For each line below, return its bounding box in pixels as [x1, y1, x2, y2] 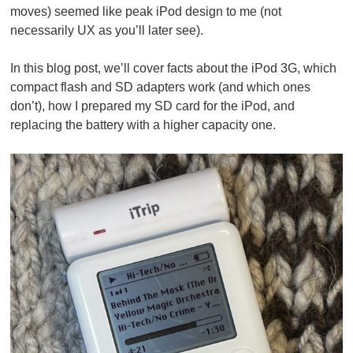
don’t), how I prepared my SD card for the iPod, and [10, 98, 295, 113]
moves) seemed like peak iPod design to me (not [10, 4, 282, 18]
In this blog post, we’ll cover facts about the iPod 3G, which [10, 61, 337, 75]
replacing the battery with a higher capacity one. [10, 117, 277, 132]
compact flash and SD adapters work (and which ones [10, 80, 311, 94]
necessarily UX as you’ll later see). [10, 23, 204, 37]
